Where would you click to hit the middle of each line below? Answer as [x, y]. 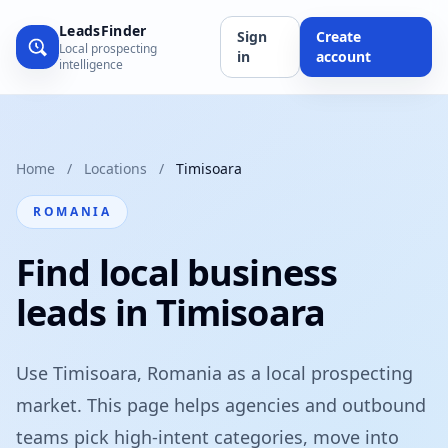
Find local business [176, 272]
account [343, 56]
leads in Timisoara [170, 312]
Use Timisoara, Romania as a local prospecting [214, 373]
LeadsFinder [102, 30]
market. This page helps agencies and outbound [221, 405]
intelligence [90, 64]
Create [338, 36]
